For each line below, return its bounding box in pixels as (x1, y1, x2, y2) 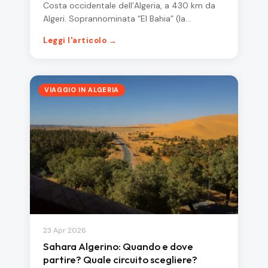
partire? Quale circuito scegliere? (43, 253, 197, 266)
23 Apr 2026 (43, 226, 86, 236)
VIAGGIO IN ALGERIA (44, 86, 119, 95)
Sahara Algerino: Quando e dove (43, 240, 193, 253)
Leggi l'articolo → (43, 35, 117, 46)
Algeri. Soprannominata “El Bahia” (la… (43, 13, 191, 25)
